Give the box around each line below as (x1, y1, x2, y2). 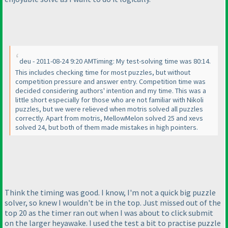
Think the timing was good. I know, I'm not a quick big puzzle (5, 187, 216, 197)
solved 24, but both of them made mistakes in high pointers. (15, 122, 198, 132)
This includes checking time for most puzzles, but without (15, 67, 190, 77)
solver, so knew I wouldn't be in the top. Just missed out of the (5, 197, 221, 208)
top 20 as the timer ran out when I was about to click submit (5, 207, 213, 218)
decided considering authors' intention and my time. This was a (15, 85, 206, 95)
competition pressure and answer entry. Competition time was (15, 76, 206, 86)
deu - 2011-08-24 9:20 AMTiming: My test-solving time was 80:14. (19, 56, 211, 66)
